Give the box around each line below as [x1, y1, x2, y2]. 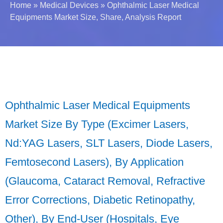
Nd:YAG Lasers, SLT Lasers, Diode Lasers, [5, 137, 213, 150]
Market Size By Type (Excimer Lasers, [5, 118, 189, 131]
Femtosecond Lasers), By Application [5, 156, 184, 169]
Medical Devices [40, 1, 99, 10]
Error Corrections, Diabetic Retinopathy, [5, 194, 195, 207]
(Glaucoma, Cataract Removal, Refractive [5, 175, 205, 188]
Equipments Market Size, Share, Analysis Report [10, 13, 181, 22]
